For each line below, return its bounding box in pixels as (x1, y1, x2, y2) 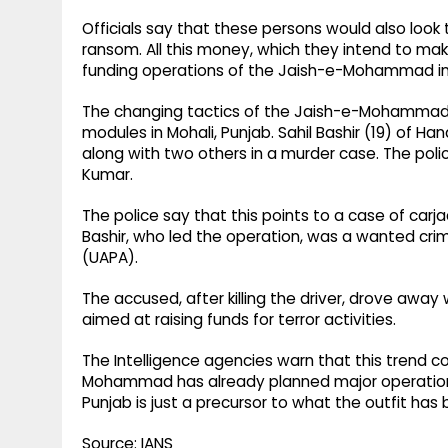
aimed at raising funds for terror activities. (82, 309, 396, 331)
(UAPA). (82, 247, 138, 269)
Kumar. (82, 164, 133, 186)
